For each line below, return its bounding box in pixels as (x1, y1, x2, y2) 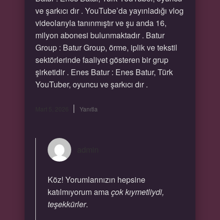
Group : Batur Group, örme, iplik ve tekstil (35, 42, 177, 53)
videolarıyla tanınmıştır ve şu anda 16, (35, 17, 166, 28)
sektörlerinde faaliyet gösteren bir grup (35, 54, 168, 65)
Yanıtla (79, 105, 98, 113)
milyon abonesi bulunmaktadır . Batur (35, 29, 165, 41)
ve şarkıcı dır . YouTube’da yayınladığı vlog (35, 5, 184, 16)
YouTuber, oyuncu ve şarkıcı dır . (35, 79, 148, 90)
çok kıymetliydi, (110, 186, 164, 197)
